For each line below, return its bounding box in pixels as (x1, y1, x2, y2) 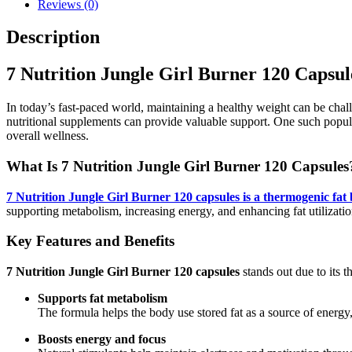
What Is (6, 158, 61, 174)
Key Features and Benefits (6, 233, 174, 250)
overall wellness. (6, 129, 89, 143)
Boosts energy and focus (38, 332, 166, 346)
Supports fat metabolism (38, 291, 167, 306)
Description (6, 27, 100, 48)
